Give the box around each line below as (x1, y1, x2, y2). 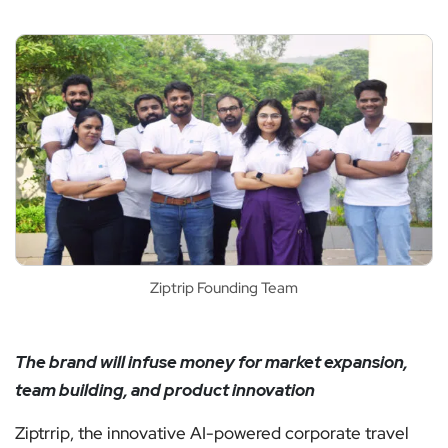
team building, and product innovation (15, 379, 315, 402)
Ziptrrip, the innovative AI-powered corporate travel (15, 422, 409, 445)
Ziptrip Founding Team (150, 278, 298, 299)
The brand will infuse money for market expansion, (15, 351, 408, 374)
